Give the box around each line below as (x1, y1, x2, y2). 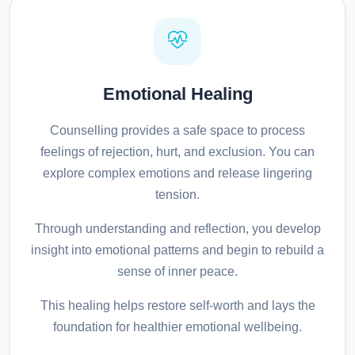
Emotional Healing (102, 84, 253, 105)
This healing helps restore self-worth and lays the (40, 299, 315, 313)
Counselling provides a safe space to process (50, 124, 305, 138)
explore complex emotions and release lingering (43, 166, 312, 181)
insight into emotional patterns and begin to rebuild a (31, 243, 324, 258)
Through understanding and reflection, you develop (34, 222, 321, 236)
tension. (155, 188, 200, 202)
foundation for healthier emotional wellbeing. (53, 320, 302, 334)
